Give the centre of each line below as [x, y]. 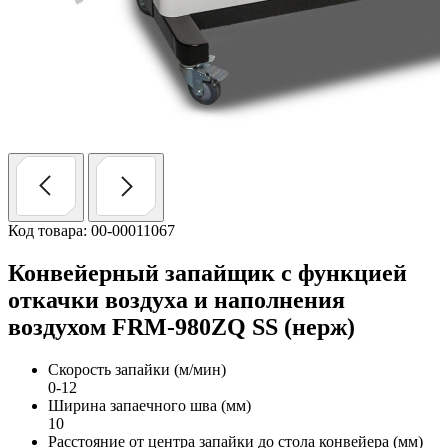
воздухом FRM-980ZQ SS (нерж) [181, 326]
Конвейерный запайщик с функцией [207, 272]
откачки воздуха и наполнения [176, 299]
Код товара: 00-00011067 [91, 230]
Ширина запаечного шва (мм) [149, 405]
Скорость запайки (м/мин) [137, 369]
